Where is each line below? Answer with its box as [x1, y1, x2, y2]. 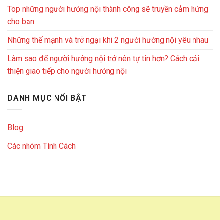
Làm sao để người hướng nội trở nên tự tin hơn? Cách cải [7, 54, 199, 63]
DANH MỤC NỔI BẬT [7, 93, 87, 103]
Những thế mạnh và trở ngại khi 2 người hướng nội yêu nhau [7, 35, 208, 45]
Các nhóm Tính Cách [7, 141, 76, 151]
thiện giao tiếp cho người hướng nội [7, 66, 127, 76]
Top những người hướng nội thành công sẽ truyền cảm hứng [7, 4, 208, 14]
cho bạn [7, 16, 34, 26]
